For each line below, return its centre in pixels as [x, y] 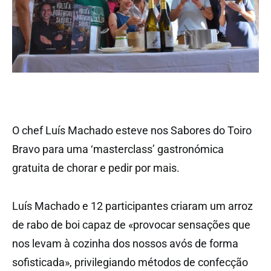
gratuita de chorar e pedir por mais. [96, 168]
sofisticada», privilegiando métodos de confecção [130, 262]
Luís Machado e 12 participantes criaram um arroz [132, 206]
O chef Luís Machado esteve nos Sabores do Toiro [132, 130]
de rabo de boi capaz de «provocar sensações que [131, 224]
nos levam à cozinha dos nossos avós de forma [125, 243]
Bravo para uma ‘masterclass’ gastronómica [118, 149]
